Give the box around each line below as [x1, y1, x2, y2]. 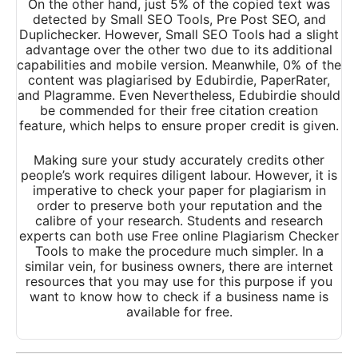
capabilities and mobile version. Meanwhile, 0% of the [17, 57, 341, 74]
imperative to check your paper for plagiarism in [32, 182, 326, 199]
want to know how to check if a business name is [30, 288, 328, 305]
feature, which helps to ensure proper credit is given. [19, 117, 339, 134]
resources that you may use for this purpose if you [26, 273, 332, 290]
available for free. [125, 304, 233, 320]
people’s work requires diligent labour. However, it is [21, 167, 337, 184]
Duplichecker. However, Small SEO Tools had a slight [19, 26, 339, 43]
